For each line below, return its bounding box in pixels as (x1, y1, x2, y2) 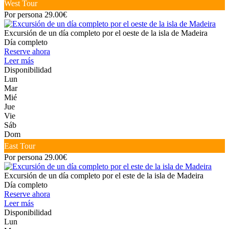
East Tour (4, 142, 35, 151)
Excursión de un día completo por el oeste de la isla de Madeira (4, 29, 208, 38)
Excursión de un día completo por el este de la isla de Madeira (4, 171, 203, 180)
